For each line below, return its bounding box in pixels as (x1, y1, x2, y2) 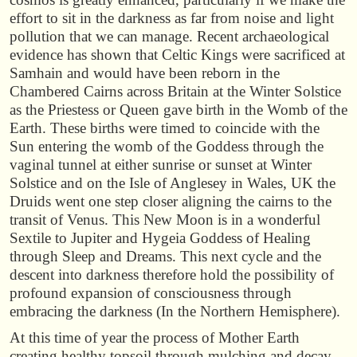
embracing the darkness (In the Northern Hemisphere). (10, 303, 340, 320)
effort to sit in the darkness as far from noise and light (10, 10, 334, 27)
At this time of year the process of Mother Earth (10, 328, 300, 346)
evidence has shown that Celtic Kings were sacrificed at (10, 46, 345, 64)
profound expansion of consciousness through (10, 284, 292, 302)
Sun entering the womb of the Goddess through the (10, 138, 324, 155)
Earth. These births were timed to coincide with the (10, 120, 320, 137)
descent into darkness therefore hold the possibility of (10, 266, 334, 284)
